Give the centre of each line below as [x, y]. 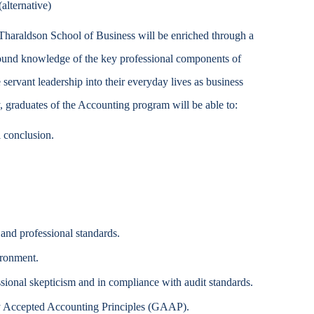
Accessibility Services [99, 18]
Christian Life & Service [102, 42]
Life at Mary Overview [107, 92]
